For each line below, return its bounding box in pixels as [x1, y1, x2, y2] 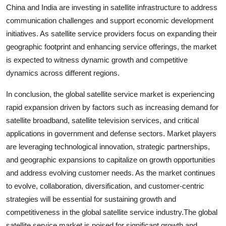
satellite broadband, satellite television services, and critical [6, 116, 199, 125]
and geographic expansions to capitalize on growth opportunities [6, 155, 215, 164]
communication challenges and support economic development [6, 16, 213, 25]
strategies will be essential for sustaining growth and [6, 194, 176, 203]
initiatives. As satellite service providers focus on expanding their [6, 29, 217, 38]
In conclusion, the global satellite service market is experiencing [6, 89, 214, 98]
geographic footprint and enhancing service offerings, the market [6, 42, 216, 51]
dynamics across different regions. [6, 68, 120, 77]
